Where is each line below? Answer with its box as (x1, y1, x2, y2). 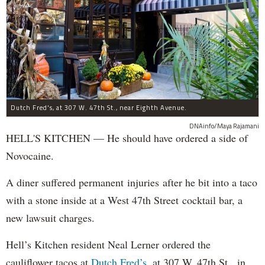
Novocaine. (6, 148, 57, 163)
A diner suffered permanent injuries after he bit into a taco (6, 175, 257, 190)
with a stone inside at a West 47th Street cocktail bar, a (6, 193, 243, 208)
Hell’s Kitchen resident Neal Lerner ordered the (6, 237, 211, 252)
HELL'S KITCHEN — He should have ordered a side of (6, 131, 248, 146)
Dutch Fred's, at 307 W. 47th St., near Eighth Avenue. (11, 103, 187, 113)
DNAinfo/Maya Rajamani (189, 121, 259, 131)
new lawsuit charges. (6, 211, 95, 225)
